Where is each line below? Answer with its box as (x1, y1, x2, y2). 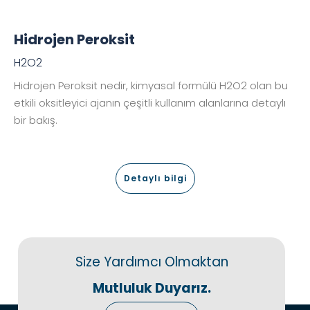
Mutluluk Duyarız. (92, 279, 211, 298)
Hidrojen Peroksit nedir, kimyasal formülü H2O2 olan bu (14, 78, 288, 93)
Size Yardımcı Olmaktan (75, 253, 228, 272)
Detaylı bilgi (123, 172, 187, 185)
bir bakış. (14, 113, 57, 128)
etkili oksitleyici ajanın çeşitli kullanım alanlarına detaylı (14, 95, 286, 111)
